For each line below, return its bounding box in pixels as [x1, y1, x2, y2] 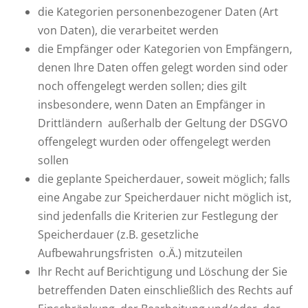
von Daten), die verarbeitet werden [38, 23, 219, 38]
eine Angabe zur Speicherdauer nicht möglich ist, [38, 190, 291, 205]
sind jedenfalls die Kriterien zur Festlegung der [38, 208, 278, 223]
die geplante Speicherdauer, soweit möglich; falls [38, 171, 290, 186]
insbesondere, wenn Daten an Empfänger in [38, 97, 265, 112]
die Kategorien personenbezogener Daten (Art [38, 4, 278, 19]
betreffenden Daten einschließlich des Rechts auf [38, 283, 292, 298]
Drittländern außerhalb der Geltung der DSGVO [38, 115, 287, 131]
